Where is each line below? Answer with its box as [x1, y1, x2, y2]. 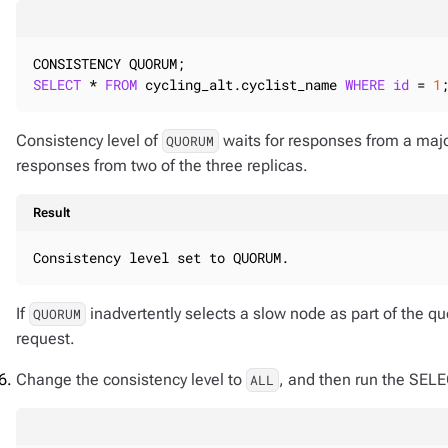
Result [33, 205, 70, 220]
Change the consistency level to [16, 370, 246, 389]
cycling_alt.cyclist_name [137, 75, 345, 94]
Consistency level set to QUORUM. [33, 248, 289, 267]
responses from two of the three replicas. [16, 156, 308, 175]
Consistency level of [16, 131, 162, 150]
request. [16, 329, 75, 348]
